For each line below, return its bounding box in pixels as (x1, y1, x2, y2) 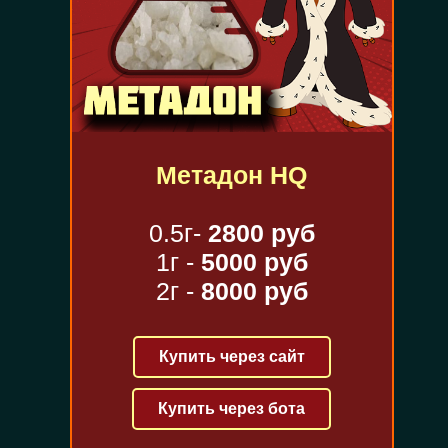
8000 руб (200, 276, 308, 305)
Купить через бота (158, 399, 306, 417)
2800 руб (207, 218, 315, 247)
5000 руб (200, 247, 308, 276)
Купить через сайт (158, 347, 305, 365)
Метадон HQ (156, 160, 308, 189)
